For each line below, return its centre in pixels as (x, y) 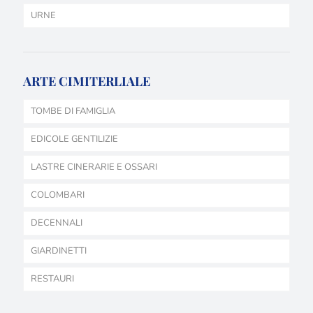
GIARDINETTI (59, 250)
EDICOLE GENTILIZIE (74, 139)
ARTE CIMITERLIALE (87, 81)
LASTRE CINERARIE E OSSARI (94, 167)
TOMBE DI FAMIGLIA (73, 111)
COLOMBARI (58, 195)
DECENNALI (57, 223)
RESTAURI (52, 278)
